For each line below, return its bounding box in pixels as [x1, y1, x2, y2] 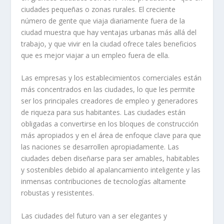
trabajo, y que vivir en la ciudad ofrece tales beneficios [21, 38, 197, 48]
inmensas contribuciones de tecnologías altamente [21, 176, 186, 186]
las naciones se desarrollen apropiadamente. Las [21, 142, 179, 152]
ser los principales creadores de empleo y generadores [21, 96, 198, 106]
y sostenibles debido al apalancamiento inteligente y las [21, 165, 201, 175]
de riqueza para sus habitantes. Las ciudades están [21, 107, 186, 117]
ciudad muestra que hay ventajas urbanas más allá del [21, 27, 197, 37]
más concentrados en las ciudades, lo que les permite [21, 84, 195, 94]
